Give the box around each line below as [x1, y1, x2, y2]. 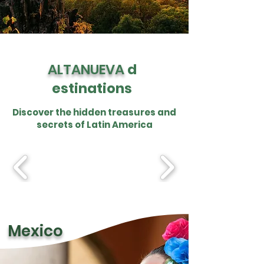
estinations [52, 79, 132, 98]
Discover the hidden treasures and [12, 106, 176, 118]
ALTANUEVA [47, 60, 127, 79]
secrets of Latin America [36, 118, 153, 131]
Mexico [8, 220, 63, 242]
